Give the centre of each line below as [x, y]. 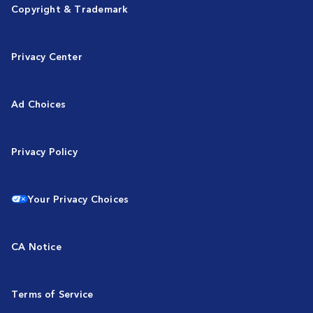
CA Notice [36, 246]
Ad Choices [39, 103]
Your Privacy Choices [79, 198]
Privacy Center [47, 56]
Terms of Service [52, 293]
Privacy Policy [44, 151]
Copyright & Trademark [70, 8]
